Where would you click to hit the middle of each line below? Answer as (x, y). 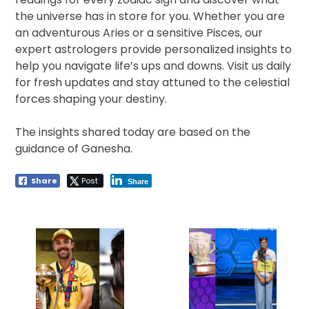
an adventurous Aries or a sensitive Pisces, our (139, 33)
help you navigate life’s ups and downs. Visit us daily (153, 66)
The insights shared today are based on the (133, 132)
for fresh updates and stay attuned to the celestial (153, 83)
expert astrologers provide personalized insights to (154, 50)
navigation (48, 232)
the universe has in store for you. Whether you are (150, 17)
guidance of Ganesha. (74, 149)
